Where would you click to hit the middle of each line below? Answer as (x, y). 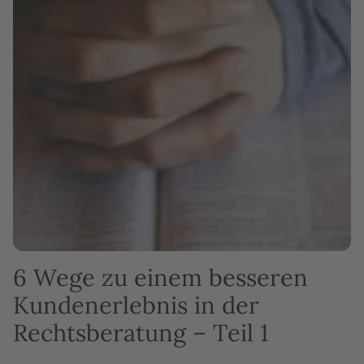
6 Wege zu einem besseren (160, 277)
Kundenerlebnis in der (136, 305)
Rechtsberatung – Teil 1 (141, 333)
